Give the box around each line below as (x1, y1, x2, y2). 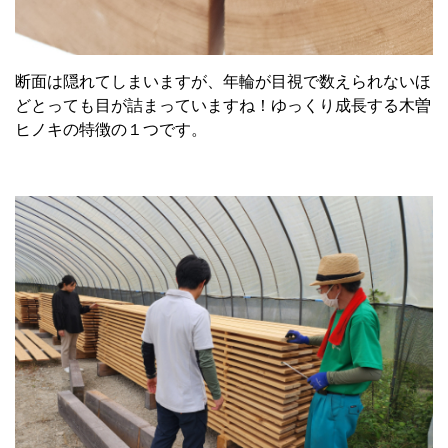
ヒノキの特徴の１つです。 (15, 121, 207, 139)
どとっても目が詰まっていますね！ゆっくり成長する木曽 (15, 97, 431, 115)
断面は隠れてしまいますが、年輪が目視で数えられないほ (15, 73, 431, 91)
